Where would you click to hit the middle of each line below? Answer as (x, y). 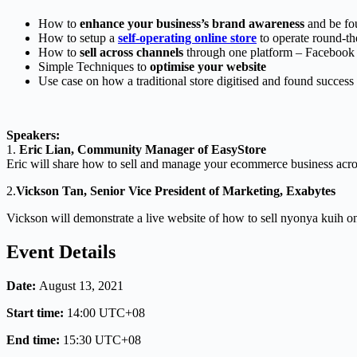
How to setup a (78, 38)
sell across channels (133, 53)
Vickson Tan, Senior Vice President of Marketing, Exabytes (176, 191)
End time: (35, 340)
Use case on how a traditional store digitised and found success (196, 81)
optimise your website (208, 67)
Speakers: (35, 135)
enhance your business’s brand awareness (194, 24)
